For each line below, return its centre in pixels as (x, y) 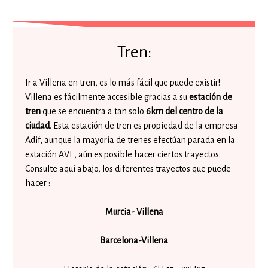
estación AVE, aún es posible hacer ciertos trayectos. (123, 154)
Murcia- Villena (134, 212)
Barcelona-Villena (134, 240)
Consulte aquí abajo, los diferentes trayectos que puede (128, 169)
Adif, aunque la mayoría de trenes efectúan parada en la (130, 140)
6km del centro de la (185, 111)
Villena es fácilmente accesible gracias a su (107, 97)
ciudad (38, 126)
